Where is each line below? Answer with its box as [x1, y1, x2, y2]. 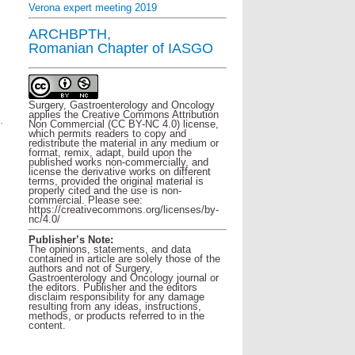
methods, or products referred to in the [29, 310, 204, 323]
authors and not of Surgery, [29, 262, 153, 275]
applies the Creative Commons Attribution [29, 108, 219, 120]
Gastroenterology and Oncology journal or [29, 272, 219, 284]
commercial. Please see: [29, 193, 143, 206]
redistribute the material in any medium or [29, 136, 219, 149]
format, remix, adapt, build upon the [29, 146, 192, 158]
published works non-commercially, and [29, 155, 208, 168]
